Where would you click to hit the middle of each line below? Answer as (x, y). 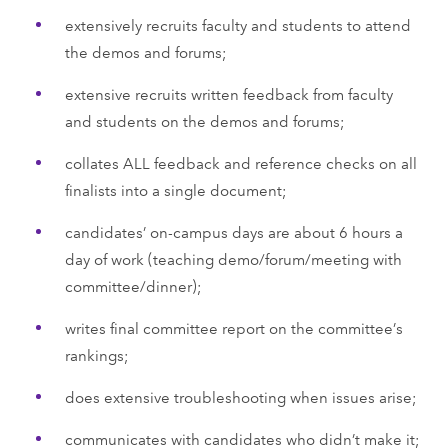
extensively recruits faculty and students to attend (237, 24)
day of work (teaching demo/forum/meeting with (233, 258)
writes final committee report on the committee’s (233, 327)
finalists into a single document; (175, 189)
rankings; (96, 354)
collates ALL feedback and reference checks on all (240, 162)
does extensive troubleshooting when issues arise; (240, 396)
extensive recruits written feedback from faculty (228, 93)
